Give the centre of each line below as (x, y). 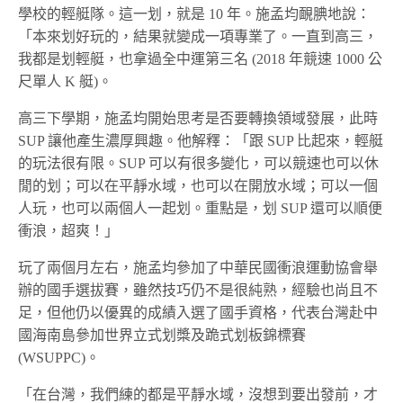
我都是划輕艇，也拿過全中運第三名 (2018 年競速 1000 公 (201, 58)
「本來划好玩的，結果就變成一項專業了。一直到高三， (198, 36)
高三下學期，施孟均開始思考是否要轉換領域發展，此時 (198, 118)
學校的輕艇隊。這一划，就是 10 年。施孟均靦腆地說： (195, 13)
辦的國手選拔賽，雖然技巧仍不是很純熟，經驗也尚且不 (198, 290)
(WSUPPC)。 (59, 357)
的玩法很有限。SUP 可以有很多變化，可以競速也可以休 (199, 163)
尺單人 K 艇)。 (66, 81)
